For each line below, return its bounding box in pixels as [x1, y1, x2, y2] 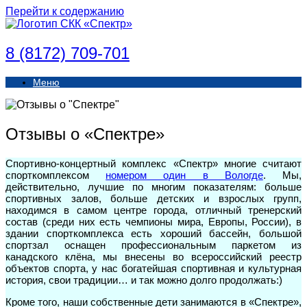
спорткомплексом [5, 169, 106, 181]
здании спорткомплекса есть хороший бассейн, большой [5, 227, 302, 239]
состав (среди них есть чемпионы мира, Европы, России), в [5, 215, 302, 228]
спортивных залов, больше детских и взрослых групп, [5, 192, 302, 204]
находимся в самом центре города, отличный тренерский [5, 204, 302, 216]
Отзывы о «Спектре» [5, 124, 164, 143]
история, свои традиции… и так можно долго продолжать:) [5, 273, 282, 286]
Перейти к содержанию [5, 5, 124, 17]
